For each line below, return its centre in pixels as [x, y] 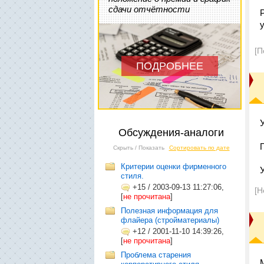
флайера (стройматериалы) [170, 220]
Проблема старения [156, 255]
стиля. [132, 176]
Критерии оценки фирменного [174, 166]
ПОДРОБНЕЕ [170, 66]
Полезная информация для [169, 211]
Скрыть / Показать [138, 148]
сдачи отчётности [149, 9]
